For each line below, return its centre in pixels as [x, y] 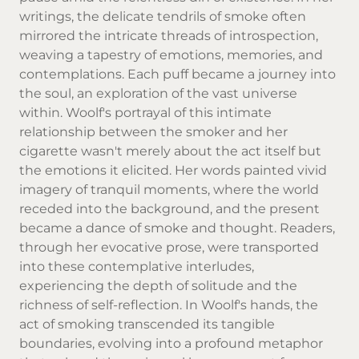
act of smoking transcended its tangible [147, 325]
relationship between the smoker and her [153, 132]
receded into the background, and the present [169, 209]
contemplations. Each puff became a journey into [177, 75]
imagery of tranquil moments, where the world [169, 190]
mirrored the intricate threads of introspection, [169, 36]
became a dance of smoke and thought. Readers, [177, 228]
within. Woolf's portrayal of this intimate [145, 113]
